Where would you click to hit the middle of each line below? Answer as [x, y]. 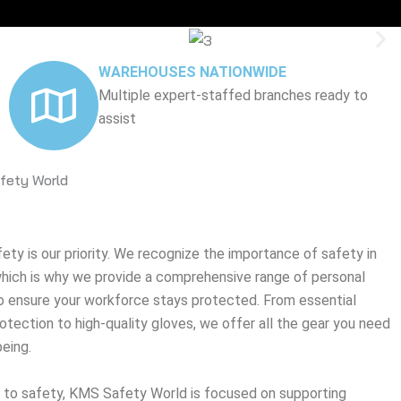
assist [117, 119]
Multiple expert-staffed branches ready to [233, 96]
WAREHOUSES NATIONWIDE [192, 73]
